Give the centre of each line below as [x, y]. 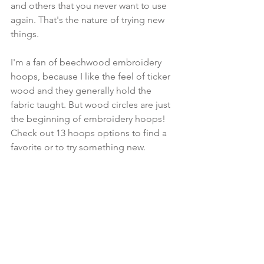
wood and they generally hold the [82, 90]
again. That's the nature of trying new [89, 20]
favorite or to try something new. [78, 147]
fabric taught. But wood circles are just [92, 105]
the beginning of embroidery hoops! [89, 119]
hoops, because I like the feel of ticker [92, 76]
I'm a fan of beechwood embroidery [87, 62]
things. [26, 34]
